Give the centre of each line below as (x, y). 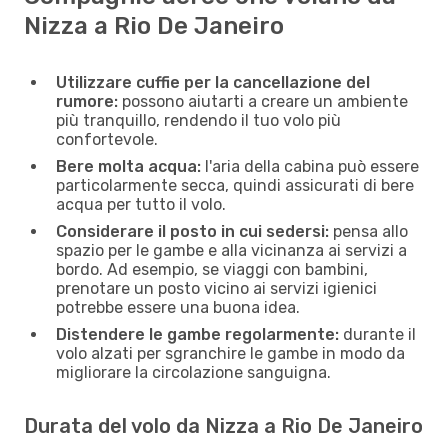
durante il (377, 334)
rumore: (87, 101)
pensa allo (368, 231)
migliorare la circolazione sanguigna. (193, 372)
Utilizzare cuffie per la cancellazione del (213, 82)
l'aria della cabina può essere (310, 166)
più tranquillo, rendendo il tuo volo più (198, 120)
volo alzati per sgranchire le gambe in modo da (230, 353)
